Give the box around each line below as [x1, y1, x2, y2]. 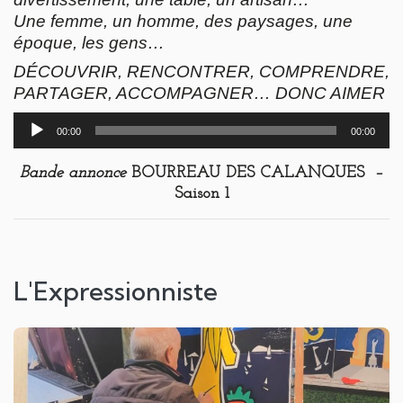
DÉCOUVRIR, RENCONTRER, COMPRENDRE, [13, 62, 390, 82]
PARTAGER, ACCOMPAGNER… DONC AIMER [13, 84, 385, 103]
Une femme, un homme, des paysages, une [13, 12, 353, 31]
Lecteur [13, 113, 64, 131]
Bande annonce [20, 165, 126, 183]
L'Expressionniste [13, 275, 218, 308]
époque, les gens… [13, 33, 165, 53]
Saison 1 [174, 185, 229, 203]
